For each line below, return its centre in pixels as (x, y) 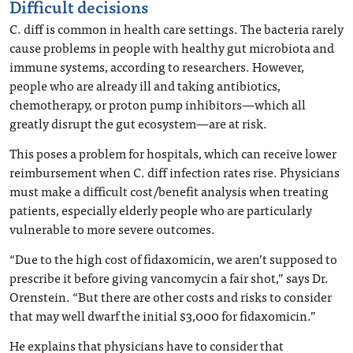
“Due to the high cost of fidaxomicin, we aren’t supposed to (173, 258)
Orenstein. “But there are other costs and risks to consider (171, 296)
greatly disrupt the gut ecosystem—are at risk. (138, 123)
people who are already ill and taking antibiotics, (145, 85)
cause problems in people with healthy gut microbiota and (172, 47)
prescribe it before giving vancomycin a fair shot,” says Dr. (169, 277)
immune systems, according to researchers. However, (157, 66)
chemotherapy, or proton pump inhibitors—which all (158, 104)
